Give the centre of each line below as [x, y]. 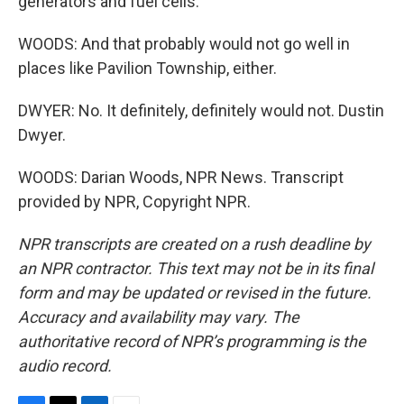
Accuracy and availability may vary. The [159, 317]
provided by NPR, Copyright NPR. [134, 202]
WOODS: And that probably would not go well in [184, 44]
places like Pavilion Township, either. [147, 68]
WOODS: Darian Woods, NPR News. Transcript [181, 177]
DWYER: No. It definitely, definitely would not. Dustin [201, 110]
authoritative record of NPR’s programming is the [192, 341]
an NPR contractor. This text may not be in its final [196, 268]
